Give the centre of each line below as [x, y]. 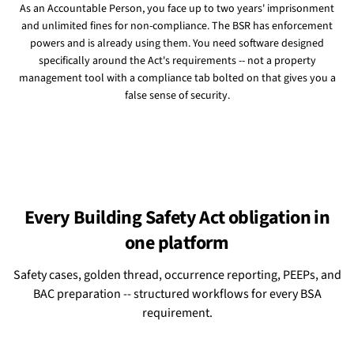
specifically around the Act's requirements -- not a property [177, 61]
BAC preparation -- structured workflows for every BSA [177, 294]
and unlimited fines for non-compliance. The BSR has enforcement [177, 26]
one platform [177, 243]
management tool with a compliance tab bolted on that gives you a [177, 78]
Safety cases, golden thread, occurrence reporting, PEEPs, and [177, 275]
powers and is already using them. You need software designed [177, 43]
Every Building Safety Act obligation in [177, 218]
